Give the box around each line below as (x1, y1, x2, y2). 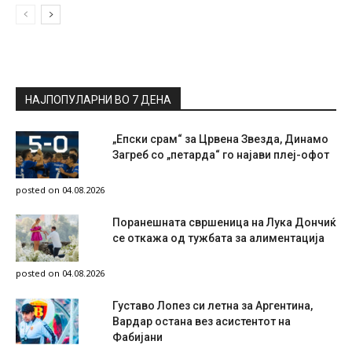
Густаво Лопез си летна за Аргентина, (112, 299, 313, 312)
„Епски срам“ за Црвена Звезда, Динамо (112, 132, 328, 145)
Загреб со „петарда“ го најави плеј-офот (112, 148, 329, 161)
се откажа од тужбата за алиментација (112, 231, 324, 244)
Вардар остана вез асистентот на (112, 314, 291, 328)
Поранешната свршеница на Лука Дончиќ (112, 215, 336, 229)
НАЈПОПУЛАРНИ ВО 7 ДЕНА (25, 93, 171, 106)
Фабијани (112, 330, 163, 343)
